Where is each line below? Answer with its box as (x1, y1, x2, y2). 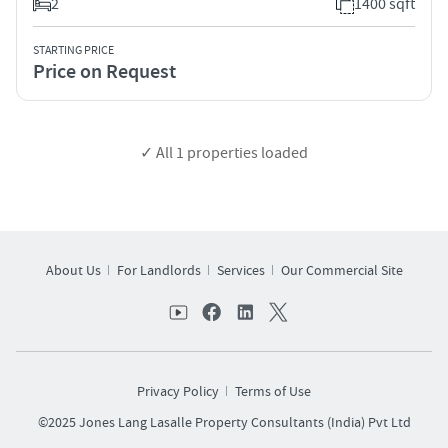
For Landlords (116, 261, 201, 280)
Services (216, 261, 265, 280)
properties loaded (184, 142, 308, 163)
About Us (45, 261, 101, 280)
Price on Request (33, 58, 176, 85)
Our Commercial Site (280, 261, 403, 280)
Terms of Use (235, 382, 311, 401)
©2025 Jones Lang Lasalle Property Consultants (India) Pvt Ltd (37, 413, 411, 432)
